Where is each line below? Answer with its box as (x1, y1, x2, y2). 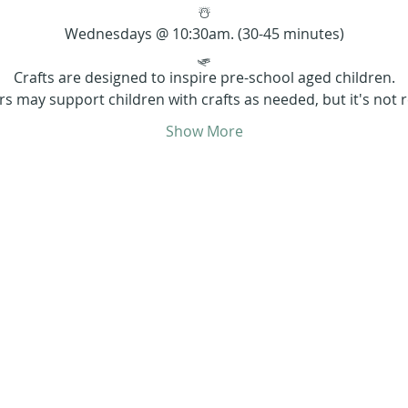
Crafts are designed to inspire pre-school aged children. (13, 67, 395, 88)
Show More (165, 121, 243, 142)
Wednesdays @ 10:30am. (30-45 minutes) (64, 24, 344, 45)
